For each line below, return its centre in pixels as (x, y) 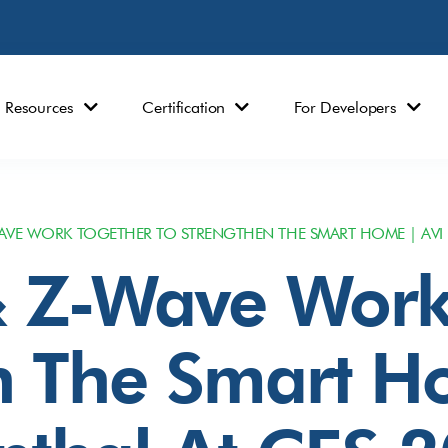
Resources (39, 107)
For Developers (345, 107)
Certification (184, 107)
